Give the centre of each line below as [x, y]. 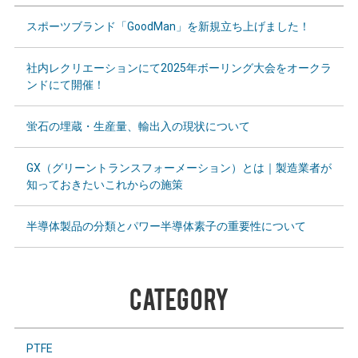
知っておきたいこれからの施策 [104, 185]
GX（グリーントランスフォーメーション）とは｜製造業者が [179, 168]
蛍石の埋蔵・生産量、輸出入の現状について [138, 127]
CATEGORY [179, 298]
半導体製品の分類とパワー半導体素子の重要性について [166, 227]
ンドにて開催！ [65, 85]
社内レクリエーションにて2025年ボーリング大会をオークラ [179, 68]
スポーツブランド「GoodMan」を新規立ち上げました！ [168, 27]
